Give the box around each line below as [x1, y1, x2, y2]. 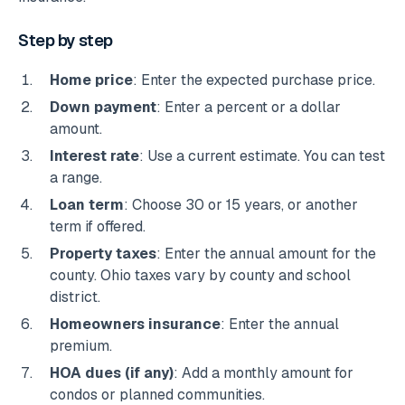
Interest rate [50, 146, 139, 166]
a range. [50, 168, 102, 188]
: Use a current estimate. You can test [139, 146, 385, 166]
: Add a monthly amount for [174, 363, 353, 383]
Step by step [18, 29, 113, 51]
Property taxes [50, 244, 156, 264]
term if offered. [50, 217, 146, 237]
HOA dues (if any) [50, 363, 174, 383]
